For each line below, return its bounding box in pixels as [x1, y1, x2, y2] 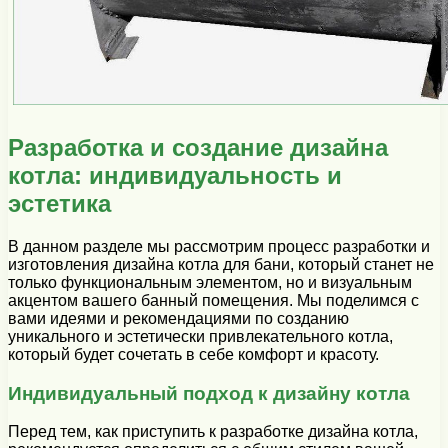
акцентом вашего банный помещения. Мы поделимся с [8, 291, 419, 309]
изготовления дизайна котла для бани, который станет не [8, 255, 434, 273]
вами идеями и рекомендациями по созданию [8, 309, 349, 327]
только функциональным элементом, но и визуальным [8, 273, 412, 291]
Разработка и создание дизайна [8, 133, 388, 161]
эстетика [8, 189, 111, 217]
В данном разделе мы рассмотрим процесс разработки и [8, 237, 430, 255]
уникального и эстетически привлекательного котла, [8, 327, 393, 345]
